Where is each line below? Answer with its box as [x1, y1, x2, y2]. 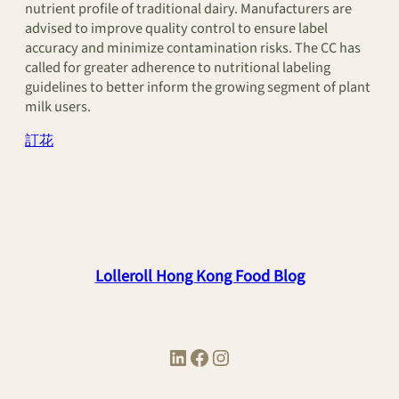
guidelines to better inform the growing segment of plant [25, 76, 370, 98]
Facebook [188, 340, 199, 372]
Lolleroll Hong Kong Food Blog [94, 265, 305, 289]
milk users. [25, 95, 91, 118]
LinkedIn [167, 340, 178, 372]
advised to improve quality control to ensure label [25, 17, 328, 39]
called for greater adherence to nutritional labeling [25, 56, 330, 78]
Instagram [209, 340, 227, 372]
